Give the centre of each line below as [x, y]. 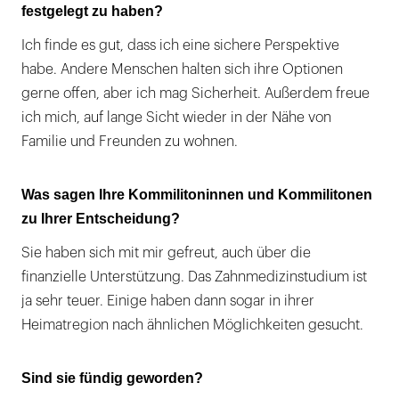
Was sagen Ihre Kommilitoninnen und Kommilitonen [197, 195]
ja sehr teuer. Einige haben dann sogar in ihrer [168, 301]
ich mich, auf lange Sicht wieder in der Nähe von [176, 118]
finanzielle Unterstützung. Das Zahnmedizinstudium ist [194, 277]
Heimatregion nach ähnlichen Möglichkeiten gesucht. [192, 326]
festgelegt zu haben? [92, 12]
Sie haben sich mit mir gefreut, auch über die [166, 253]
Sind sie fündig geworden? [112, 379]
